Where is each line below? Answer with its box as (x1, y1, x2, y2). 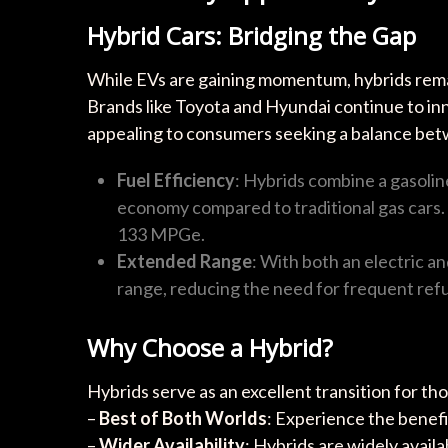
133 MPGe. (117, 222, 205, 245)
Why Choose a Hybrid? (87, 330, 333, 364)
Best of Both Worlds (99, 406, 267, 429)
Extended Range (117, 249, 252, 272)
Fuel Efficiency (117, 168, 235, 191)
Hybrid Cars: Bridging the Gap (87, 18, 416, 52)
